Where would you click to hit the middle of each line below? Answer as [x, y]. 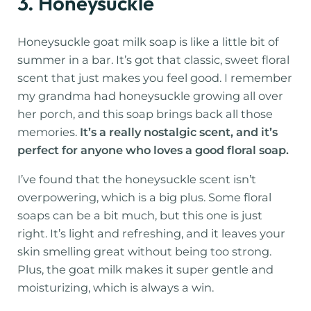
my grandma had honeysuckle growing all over [151, 95]
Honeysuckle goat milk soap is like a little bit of [149, 41]
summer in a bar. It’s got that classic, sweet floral [154, 59]
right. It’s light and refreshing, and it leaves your [152, 234]
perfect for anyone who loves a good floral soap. [153, 150]
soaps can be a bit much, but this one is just [140, 216]
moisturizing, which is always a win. [116, 288]
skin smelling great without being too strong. [145, 252]
